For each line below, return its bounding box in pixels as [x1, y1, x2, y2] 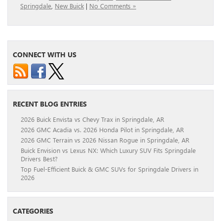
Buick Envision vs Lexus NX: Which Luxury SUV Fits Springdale [21, 146, 196, 155]
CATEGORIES [13, 206, 53, 216]
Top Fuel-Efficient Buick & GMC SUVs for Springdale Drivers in [21, 165, 198, 174]
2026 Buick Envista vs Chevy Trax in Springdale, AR [21, 115, 164, 124]
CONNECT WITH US [13, 50, 76, 60]
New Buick [55, 1, 84, 10]
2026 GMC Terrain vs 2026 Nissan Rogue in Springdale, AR [21, 136, 189, 145]
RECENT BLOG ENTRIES [13, 99, 87, 109]
